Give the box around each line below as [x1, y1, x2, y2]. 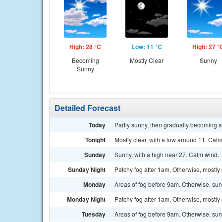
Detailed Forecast [55, 102, 120, 113]
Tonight [85, 135, 106, 144]
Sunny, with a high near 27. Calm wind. [114, 150, 219, 159]
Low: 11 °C [131, 42, 162, 51]
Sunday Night [68, 165, 106, 174]
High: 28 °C [69, 42, 101, 51]
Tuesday [82, 210, 106, 219]
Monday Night [67, 195, 106, 204]
